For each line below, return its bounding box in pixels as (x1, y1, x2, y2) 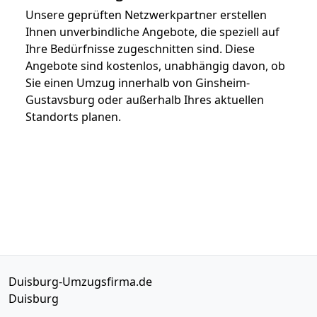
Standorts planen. (25, 108, 121, 125)
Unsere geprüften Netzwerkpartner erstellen (25, 6, 267, 23)
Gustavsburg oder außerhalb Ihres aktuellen (25, 91, 264, 108)
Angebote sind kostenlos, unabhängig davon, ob (25, 57, 285, 74)
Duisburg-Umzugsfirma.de (8, 273, 152, 289)
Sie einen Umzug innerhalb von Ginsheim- (25, 74, 250, 91)
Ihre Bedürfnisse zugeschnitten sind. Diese (25, 40, 255, 57)
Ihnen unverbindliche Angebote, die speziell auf (25, 23, 279, 40)
